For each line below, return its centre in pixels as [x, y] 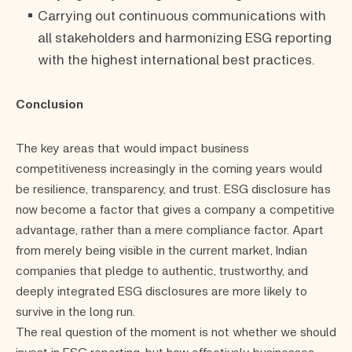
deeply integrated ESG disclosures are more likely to [161, 290]
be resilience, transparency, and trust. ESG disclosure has [173, 188]
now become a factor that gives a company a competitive [175, 208]
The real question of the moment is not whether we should [176, 331]
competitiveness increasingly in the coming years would [169, 167]
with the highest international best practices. [176, 59]
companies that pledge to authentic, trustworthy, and [162, 269]
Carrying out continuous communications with [182, 15]
